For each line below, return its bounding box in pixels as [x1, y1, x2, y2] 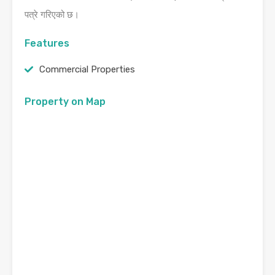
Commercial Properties [39, 64, 135, 75]
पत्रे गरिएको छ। [25, 9, 79, 20]
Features [25, 37, 69, 49]
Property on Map [25, 96, 106, 107]
